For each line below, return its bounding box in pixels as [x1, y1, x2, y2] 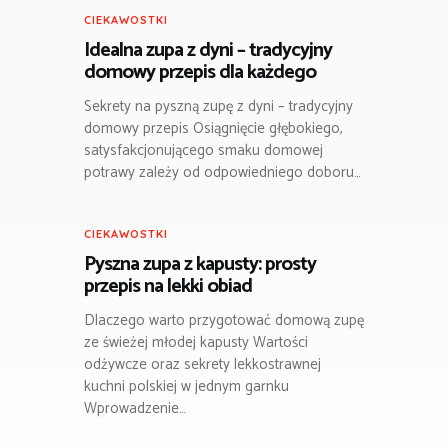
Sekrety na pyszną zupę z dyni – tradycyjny [84, 93, 353, 119]
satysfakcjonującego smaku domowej [84, 137, 323, 163]
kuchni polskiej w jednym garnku [84, 373, 289, 399]
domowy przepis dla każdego [84, 55, 316, 89]
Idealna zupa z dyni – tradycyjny [84, 33, 332, 67]
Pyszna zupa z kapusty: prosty [84, 247, 316, 281]
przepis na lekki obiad [84, 269, 252, 303]
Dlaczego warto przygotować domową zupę [84, 307, 364, 333]
